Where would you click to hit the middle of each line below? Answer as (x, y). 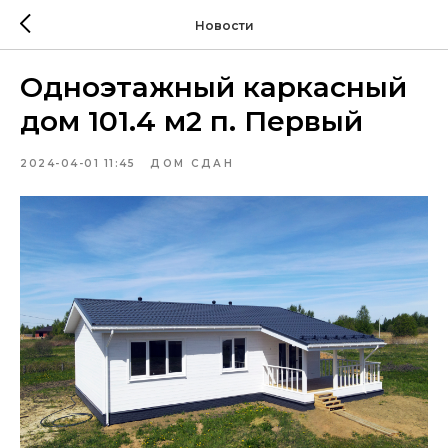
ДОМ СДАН (192, 163)
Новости (224, 25)
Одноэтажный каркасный (213, 87)
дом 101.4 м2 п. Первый (191, 121)
